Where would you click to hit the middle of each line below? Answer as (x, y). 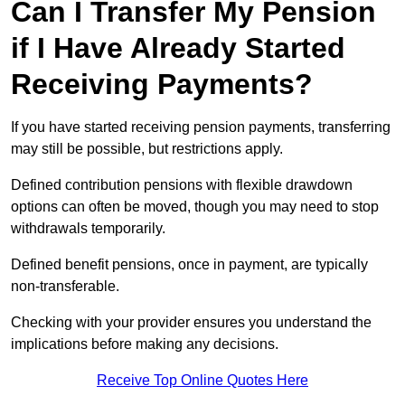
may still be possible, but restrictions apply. (149, 149)
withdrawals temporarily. (90, 229)
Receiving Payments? (162, 85)
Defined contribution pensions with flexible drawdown (182, 185)
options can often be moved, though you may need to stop (195, 207)
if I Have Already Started (178, 48)
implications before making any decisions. (145, 344)
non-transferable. (67, 287)
